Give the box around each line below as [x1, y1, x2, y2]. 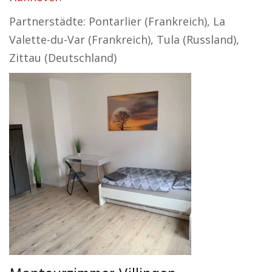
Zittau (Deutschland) [9, 50, 117, 65]
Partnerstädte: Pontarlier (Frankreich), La [9, 14, 225, 29]
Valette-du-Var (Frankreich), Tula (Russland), [9, 32, 239, 47]
